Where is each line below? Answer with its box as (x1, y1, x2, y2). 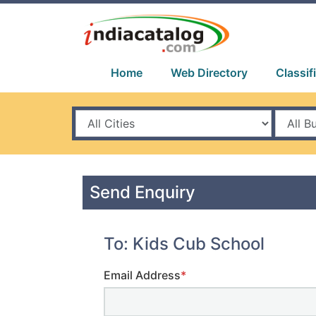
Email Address (104, 267, 181, 282)
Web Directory (171, 66, 248, 80)
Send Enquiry (90, 182, 195, 202)
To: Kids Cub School (104, 233, 265, 254)
